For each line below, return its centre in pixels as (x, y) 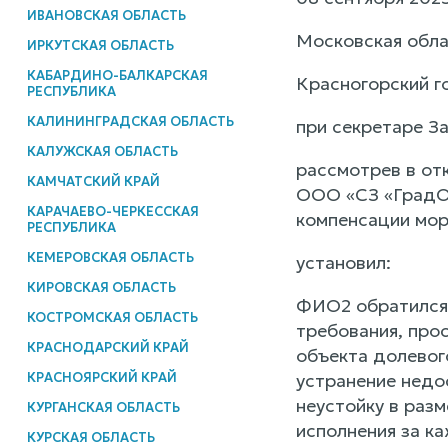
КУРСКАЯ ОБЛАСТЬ (90, 437)
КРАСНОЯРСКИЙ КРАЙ (101, 377)
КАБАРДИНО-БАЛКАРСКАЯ (117, 75)
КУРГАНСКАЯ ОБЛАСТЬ (103, 407)
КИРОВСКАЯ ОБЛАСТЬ (101, 287)
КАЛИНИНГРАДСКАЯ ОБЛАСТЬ (130, 121)
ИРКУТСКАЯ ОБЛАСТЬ (100, 45)
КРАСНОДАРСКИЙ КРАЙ (107, 347)
